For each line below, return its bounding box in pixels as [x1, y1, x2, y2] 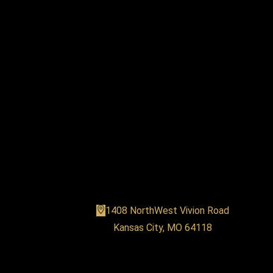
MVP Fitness [96, 146, 229, 173]
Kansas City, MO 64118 [113, 222, 212, 234]
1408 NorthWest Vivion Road [105, 205, 229, 217]
